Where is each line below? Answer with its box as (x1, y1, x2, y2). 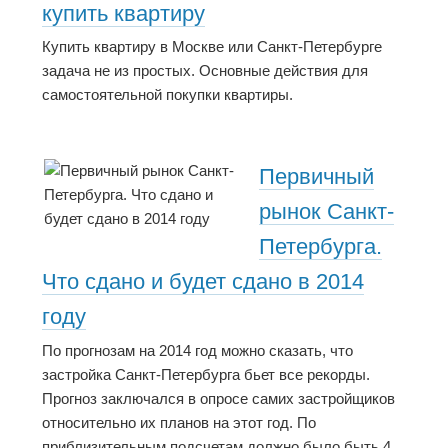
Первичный (259, 163, 374, 189)
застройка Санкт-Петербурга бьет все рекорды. (42, 365, 370, 383)
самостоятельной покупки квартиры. (42, 86, 293, 104)
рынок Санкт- (259, 198, 394, 224)
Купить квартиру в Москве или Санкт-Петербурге (42, 38, 382, 56)
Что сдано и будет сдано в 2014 (42, 268, 364, 294)
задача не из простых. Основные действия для (42, 62, 368, 80)
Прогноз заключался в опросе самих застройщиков (42, 389, 395, 407)
